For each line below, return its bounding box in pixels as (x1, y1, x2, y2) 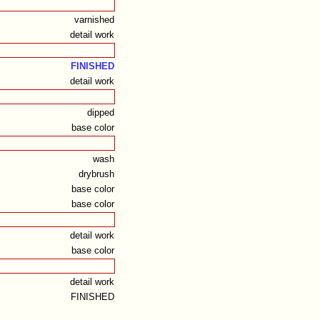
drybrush (78, 169, 114, 180)
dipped (86, 107, 114, 119)
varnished (74, 14, 114, 26)
